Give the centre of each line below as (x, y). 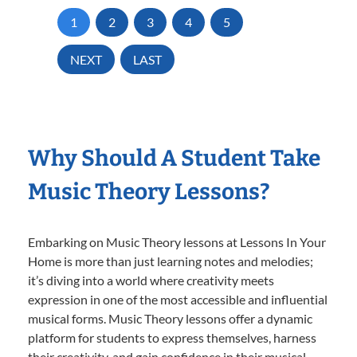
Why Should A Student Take (174, 159)
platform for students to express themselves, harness (172, 338)
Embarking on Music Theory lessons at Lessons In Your (177, 242)
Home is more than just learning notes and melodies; (171, 261)
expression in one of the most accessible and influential (178, 300)
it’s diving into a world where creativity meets (151, 280)
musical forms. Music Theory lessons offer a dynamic (170, 319)
